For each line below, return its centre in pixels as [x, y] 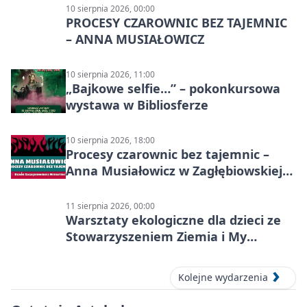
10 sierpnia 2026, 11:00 [110, 75]
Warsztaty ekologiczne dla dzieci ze [173, 220]
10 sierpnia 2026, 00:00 [110, 9]
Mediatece [98, 187]
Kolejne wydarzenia [223, 278]
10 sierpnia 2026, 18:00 [110, 140]
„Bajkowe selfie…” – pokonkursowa [173, 89]
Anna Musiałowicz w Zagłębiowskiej [174, 171]
